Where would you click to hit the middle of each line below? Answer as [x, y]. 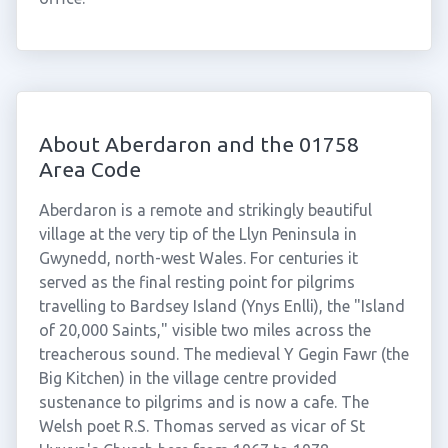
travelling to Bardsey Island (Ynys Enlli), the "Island [221, 306]
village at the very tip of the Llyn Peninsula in [197, 234]
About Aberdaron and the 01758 [198, 144]
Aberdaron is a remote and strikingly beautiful [205, 210]
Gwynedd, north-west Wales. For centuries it [198, 258]
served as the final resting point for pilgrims [196, 282]
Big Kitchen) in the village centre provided [187, 378]
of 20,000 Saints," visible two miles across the [204, 330]
